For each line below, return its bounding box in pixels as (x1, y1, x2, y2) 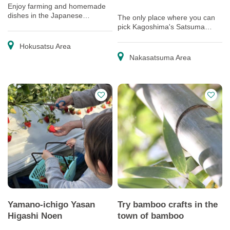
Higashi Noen (8, 210, 62, 221)
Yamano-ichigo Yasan (8, 199, 95, 209)
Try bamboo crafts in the (118, 199, 218, 209)
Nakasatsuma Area (127, 53, 191, 62)
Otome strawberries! (118, 32, 184, 40)
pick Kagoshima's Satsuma (118, 23, 205, 31)
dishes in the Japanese (8, 11, 83, 20)
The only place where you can (118, 13, 215, 22)
